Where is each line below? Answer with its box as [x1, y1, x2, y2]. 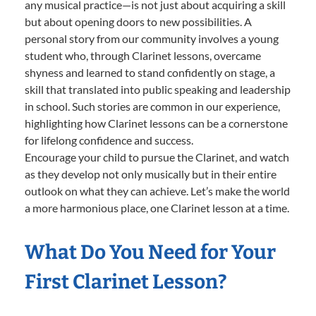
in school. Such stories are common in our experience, [25, 99, 280, 113]
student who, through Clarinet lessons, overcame [25, 48, 261, 62]
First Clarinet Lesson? [25, 269, 227, 293]
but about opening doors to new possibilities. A [25, 14, 252, 28]
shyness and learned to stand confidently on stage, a [25, 65, 275, 79]
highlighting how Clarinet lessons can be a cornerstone [25, 116, 288, 130]
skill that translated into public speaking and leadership [25, 82, 291, 96]
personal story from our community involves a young [25, 31, 279, 45]
